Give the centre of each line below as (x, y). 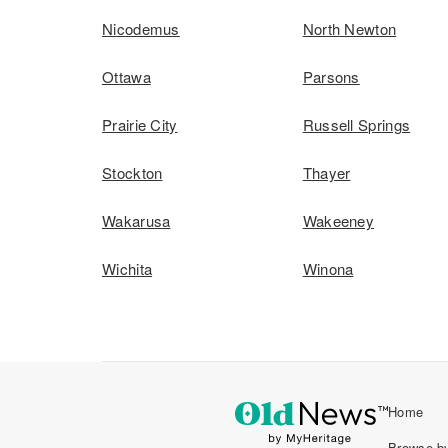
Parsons (331, 76)
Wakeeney (338, 220)
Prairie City (140, 124)
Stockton (132, 172)
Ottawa (126, 76)
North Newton (349, 28)
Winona (328, 268)
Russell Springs (356, 124)
